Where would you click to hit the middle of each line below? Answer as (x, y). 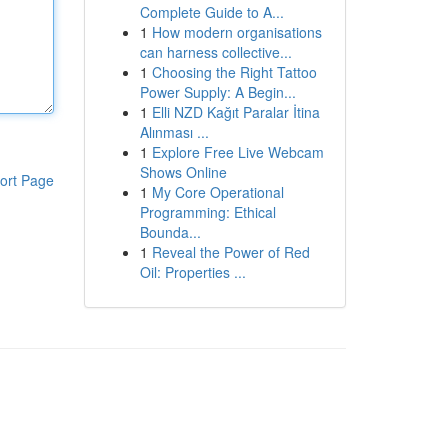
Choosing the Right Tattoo (234, 72)
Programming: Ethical (207, 212)
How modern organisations (236, 32)
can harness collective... (215, 52)
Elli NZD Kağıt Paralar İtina (235, 112)
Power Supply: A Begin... (217, 92)
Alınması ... (174, 132)
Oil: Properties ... (192, 272)
